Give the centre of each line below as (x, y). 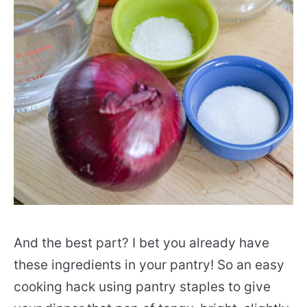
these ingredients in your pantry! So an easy (149, 265)
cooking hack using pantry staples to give (142, 287)
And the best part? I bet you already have (142, 243)
